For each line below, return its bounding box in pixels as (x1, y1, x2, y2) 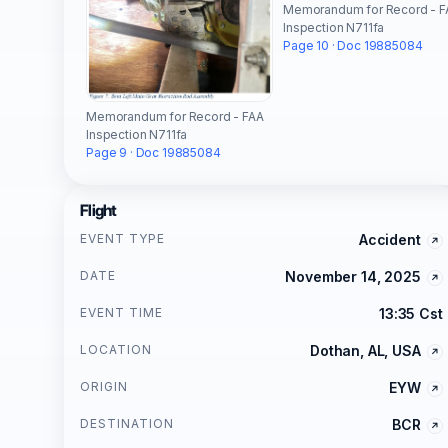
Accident (358, 230, 421, 248)
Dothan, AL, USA (310, 341, 421, 359)
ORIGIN (80, 378, 128, 394)
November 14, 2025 (285, 267, 421, 285)
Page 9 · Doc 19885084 (86, 144, 221, 160)
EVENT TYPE (80, 230, 165, 246)
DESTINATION (80, 415, 174, 431)
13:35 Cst (379, 304, 443, 322)
